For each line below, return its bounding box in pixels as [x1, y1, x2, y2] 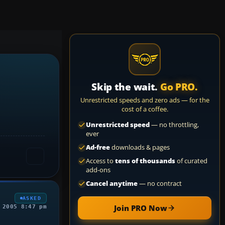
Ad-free [86, 143, 110, 152]
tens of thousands [115, 157, 175, 165]
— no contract [138, 179, 182, 188]
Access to [86, 157, 115, 165]
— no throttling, [150, 121, 199, 129]
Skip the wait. [91, 80, 160, 93]
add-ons [86, 166, 110, 174]
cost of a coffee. [121, 104, 168, 114]
